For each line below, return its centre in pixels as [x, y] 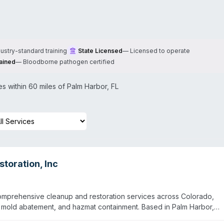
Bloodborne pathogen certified [69, 61]
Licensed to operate [160, 50]
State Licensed [100, 50]
